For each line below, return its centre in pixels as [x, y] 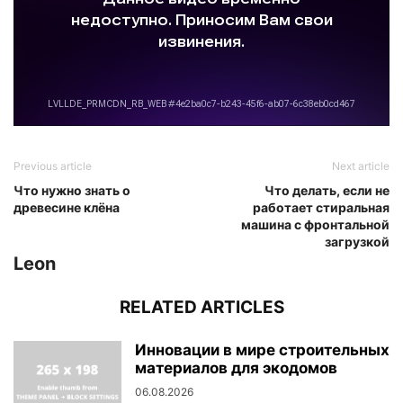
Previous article [53, 166]
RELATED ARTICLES [201, 307]
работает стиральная [321, 207]
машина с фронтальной [315, 224]
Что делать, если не [327, 190]
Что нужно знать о [72, 190]
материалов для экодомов [236, 367]
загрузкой [357, 241]
